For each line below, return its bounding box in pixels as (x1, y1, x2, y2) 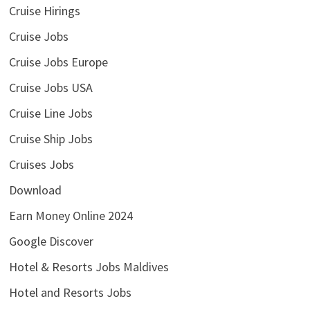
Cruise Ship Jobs (8, 131, 93, 147)
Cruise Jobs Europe (8, 54, 108, 71)
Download (8, 182, 62, 199)
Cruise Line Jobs (8, 105, 93, 122)
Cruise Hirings (8, 3, 80, 19)
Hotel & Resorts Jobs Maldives (8, 259, 169, 275)
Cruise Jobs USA (8, 80, 93, 96)
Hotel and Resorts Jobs (8, 284, 131, 301)
